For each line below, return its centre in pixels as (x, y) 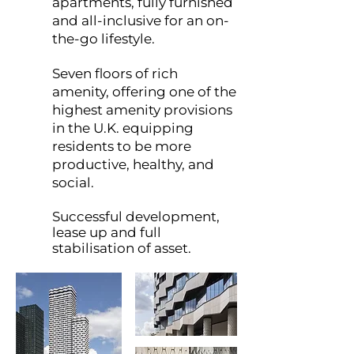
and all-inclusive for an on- (141, 21)
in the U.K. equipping (123, 128)
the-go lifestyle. (105, 39)
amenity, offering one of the (144, 92)
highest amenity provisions (142, 110)
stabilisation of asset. (122, 248)
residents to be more (122, 146)
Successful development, (136, 217)
